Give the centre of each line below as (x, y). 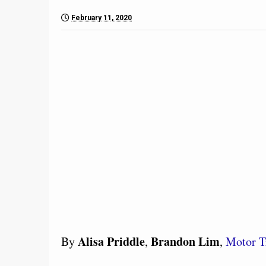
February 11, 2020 (102, 18)
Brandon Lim (185, 241)
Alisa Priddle (111, 241)
